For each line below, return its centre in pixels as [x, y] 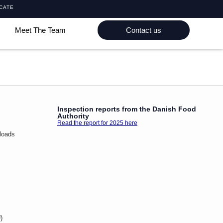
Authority [73, 116]
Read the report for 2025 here [97, 123]
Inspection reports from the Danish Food [127, 109]
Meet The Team [40, 30]
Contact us [143, 30]
